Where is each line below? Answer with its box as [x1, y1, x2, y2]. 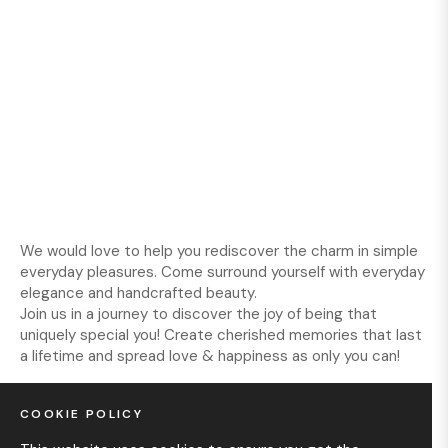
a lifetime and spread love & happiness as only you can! [20, 346, 400, 366]
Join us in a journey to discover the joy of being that [20, 304, 377, 324]
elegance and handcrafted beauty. [20, 283, 257, 303]
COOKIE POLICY [20, 406, 144, 422]
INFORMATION [20, 420, 134, 436]
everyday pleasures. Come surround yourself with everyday [20, 262, 425, 282]
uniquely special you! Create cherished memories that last [20, 325, 422, 345]
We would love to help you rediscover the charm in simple [20, 241, 418, 261]
